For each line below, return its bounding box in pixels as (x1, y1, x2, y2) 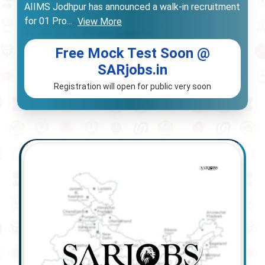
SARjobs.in (98, 61, 167, 78)
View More (77, 16, 122, 27)
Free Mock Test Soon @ (55, 44, 210, 62)
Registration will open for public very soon (54, 81, 211, 91)
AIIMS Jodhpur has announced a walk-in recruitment (24, 1, 240, 12)
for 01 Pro (24, 15, 67, 27)
